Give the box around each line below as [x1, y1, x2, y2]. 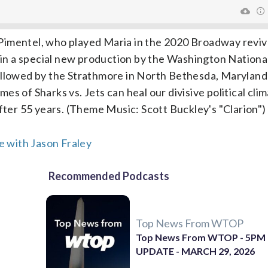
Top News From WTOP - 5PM [136, 231, 266, 243]
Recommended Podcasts [48, 169, 169, 182]
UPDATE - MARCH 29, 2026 [136, 245, 255, 257]
